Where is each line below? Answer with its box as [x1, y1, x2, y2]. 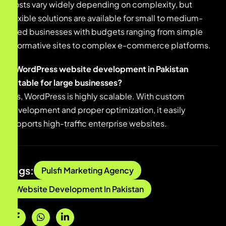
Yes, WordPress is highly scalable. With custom [8, 91, 185, 102]
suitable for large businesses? [8, 77, 122, 88]
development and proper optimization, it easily [8, 104, 186, 116]
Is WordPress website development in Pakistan [8, 64, 188, 75]
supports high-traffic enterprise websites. [8, 118, 167, 129]
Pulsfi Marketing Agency [41, 165, 134, 176]
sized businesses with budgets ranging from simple [8, 26, 203, 37]
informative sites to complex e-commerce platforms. [8, 40, 211, 51]
